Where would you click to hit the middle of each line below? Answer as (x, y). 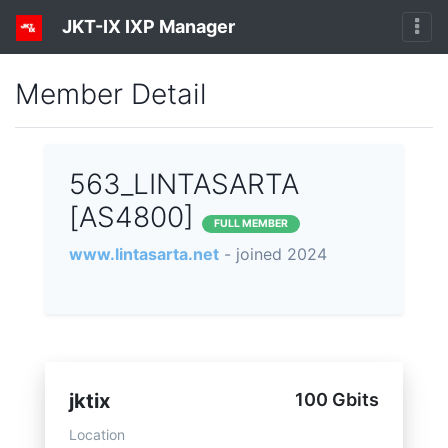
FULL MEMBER (251, 224)
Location (97, 435)
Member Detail (110, 94)
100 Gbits (337, 400)
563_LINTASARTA (184, 184)
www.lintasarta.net (144, 254)
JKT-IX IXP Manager (146, 26)
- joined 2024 (275, 254)
